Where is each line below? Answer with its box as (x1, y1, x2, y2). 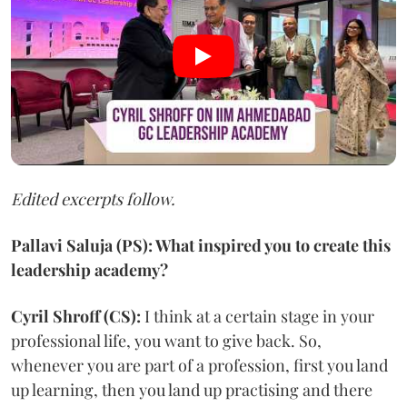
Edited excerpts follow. (11, 187, 175, 210)
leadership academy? (11, 258, 168, 281)
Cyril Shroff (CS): (11, 304, 141, 327)
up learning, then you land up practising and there (11, 378, 372, 401)
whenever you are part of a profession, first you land (11, 353, 388, 376)
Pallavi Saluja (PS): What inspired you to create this (11, 233, 391, 256)
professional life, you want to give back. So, (11, 329, 322, 352)
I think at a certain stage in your (141, 304, 374, 327)
